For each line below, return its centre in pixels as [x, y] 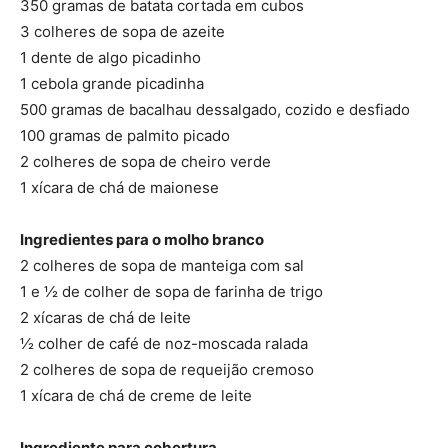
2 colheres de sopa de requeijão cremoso [167, 369]
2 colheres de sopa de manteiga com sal [162, 265]
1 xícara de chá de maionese [119, 187]
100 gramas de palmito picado [125, 135]
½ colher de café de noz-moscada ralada [164, 343]
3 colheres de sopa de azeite [122, 31]
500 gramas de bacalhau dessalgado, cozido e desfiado [215, 109]
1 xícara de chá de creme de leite [136, 395]
